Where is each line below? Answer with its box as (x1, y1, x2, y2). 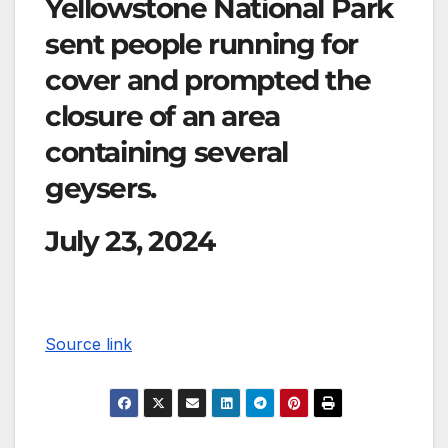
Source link (45, 334, 132, 355)
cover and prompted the (45, 62, 371, 97)
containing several (45, 134, 288, 169)
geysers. (45, 170, 156, 205)
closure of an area (45, 98, 280, 133)
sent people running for (45, 26, 358, 61)
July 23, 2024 (45, 224, 215, 259)
